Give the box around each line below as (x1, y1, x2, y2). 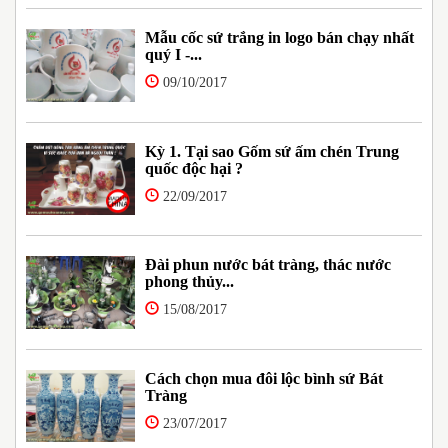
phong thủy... (144, 273, 234, 291)
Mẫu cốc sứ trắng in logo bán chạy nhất (144, 29, 414, 47)
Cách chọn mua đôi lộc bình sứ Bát (144, 369, 383, 387)
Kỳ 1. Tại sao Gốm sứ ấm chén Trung (144, 142, 399, 160)
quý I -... (144, 46, 202, 64)
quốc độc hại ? (144, 159, 243, 177)
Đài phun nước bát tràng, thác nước (144, 256, 391, 274)
